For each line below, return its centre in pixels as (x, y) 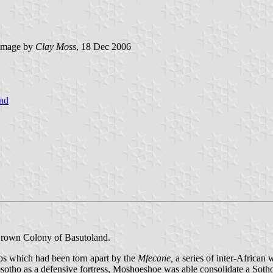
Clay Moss (56, 46)
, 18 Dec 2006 (104, 46)
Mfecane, (157, 258)
